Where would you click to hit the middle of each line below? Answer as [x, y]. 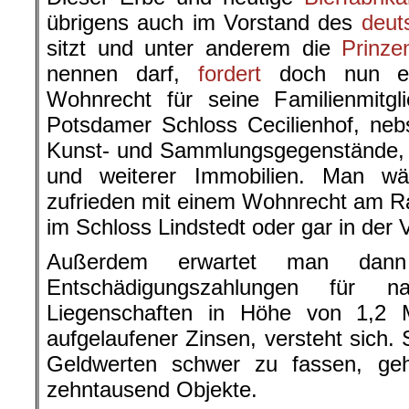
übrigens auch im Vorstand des [204, 23]
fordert [229, 74]
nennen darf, [122, 74]
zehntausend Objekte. [152, 390]
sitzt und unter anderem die [194, 48]
